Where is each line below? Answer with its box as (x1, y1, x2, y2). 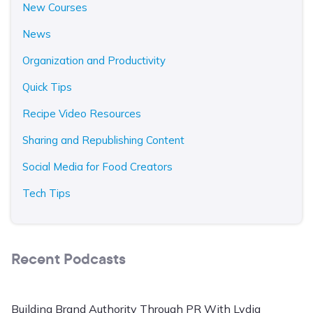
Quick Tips (22, 80, 72, 94)
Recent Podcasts (11, 248, 126, 270)
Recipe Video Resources (22, 107, 141, 121)
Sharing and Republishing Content (22, 133, 184, 147)
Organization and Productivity (22, 54, 166, 68)
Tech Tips (22, 187, 71, 201)
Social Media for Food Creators (22, 160, 173, 174)
